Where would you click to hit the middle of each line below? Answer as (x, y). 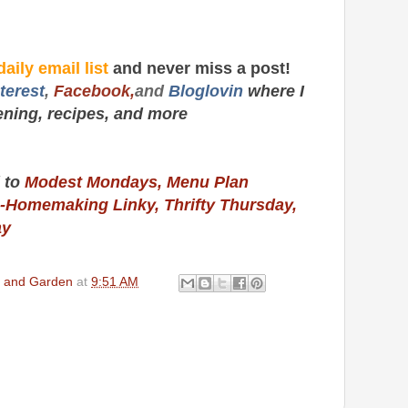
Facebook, (94, 91)
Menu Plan (208, 182)
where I (276, 91)
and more (151, 114)
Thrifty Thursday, (230, 205)
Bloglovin (208, 91)
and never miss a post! (202, 68)
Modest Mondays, (93, 182)
